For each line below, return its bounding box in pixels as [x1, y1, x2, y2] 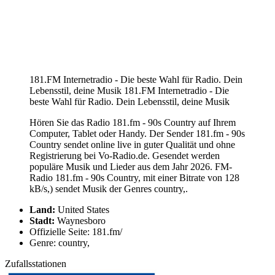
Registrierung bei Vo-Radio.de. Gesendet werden [29, 150, 220, 161]
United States [55, 204, 109, 215]
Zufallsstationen [5, 258, 66, 269]
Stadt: [29, 215, 55, 226]
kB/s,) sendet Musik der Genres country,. [29, 183, 188, 194]
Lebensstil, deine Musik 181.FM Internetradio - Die [29, 85, 229, 96]
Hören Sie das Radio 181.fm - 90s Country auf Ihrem [29, 117, 236, 128]
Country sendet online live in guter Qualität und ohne [29, 139, 235, 150]
